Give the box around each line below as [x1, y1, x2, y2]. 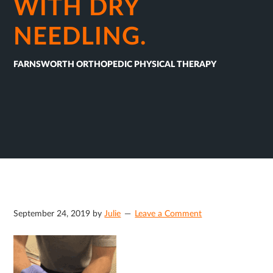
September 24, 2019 [13, 210, 91, 218]
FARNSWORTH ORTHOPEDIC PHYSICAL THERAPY [13, 60, 217, 69]
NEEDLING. [13, 25, 147, 49]
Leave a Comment [135, 210, 202, 218]
